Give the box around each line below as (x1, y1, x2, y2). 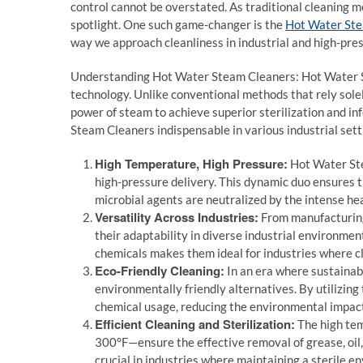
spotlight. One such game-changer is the (70, 17, 285, 32)
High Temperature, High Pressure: (95, 155, 288, 173)
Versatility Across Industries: (95, 208, 258, 226)
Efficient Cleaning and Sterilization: (95, 315, 295, 333)
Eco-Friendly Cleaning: (95, 262, 224, 280)
